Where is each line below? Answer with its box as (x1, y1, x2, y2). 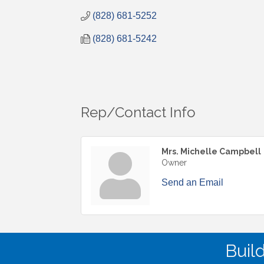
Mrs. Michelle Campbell (161, 146, 261, 156)
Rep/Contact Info (81, 103, 196, 121)
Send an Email (161, 177, 223, 187)
